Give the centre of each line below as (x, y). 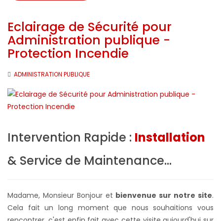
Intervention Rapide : (71, 137)
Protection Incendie (68, 53)
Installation (170, 137)
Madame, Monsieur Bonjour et (62, 195)
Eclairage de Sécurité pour (90, 27)
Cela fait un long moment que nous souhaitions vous (110, 207)
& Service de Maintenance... (90, 160)
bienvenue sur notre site (164, 195)
